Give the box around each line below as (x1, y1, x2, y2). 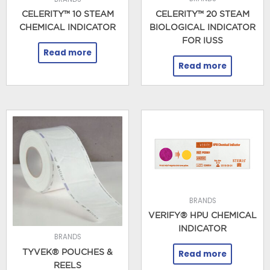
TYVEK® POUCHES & (22, 247, 113, 257)
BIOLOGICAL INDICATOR (149, 22, 256, 32)
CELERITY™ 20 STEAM (155, 8, 250, 19)
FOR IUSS (182, 35, 223, 45)
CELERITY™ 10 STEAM (21, 9, 114, 19)
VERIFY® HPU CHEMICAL (148, 210, 257, 221)
